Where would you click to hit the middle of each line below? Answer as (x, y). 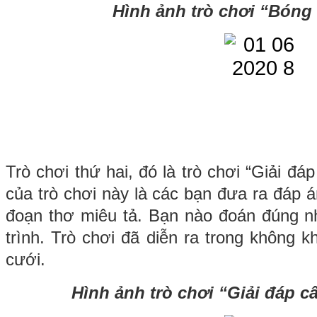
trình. (29, 237)
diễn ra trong (198, 237)
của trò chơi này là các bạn (112, 193)
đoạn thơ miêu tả (71, 215)
